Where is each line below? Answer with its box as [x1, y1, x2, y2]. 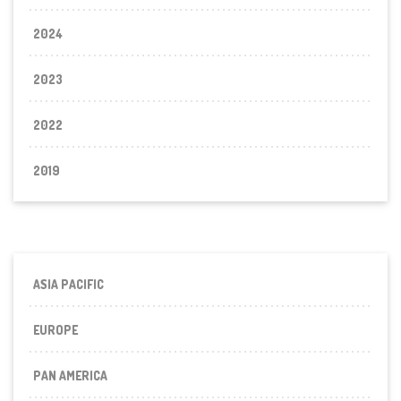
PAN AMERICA [33, 367, 108, 383]
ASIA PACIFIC [33, 276, 105, 292]
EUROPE [33, 321, 79, 337]
